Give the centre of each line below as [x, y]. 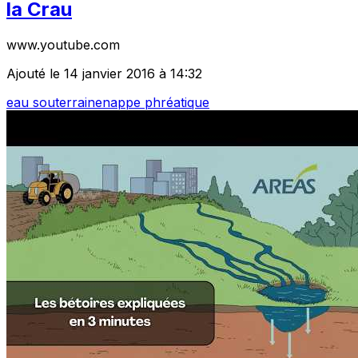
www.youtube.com [63, 45]
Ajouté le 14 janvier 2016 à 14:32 [104, 74]
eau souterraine [54, 103]
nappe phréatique [156, 103]
